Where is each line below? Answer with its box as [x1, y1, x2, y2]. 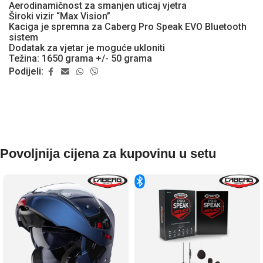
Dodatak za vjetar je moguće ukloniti [9, 42, 165, 53]
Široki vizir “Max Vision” [9, 10, 110, 22]
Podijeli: [9, 66, 43, 77]
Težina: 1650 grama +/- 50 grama [9, 52, 152, 64]
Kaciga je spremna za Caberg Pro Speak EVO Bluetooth [9, 21, 247, 32]
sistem [9, 31, 38, 43]
